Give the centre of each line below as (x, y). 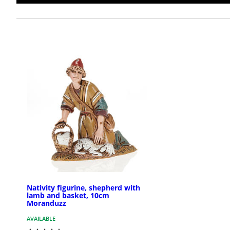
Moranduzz (46, 203)
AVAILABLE (41, 219)
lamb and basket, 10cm (68, 196)
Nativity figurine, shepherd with (83, 188)
